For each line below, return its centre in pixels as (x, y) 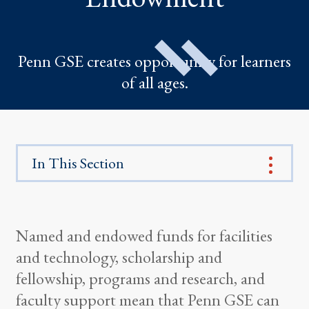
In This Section (78, 163)
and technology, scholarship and (119, 257)
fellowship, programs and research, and (140, 279)
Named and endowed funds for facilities (144, 236)
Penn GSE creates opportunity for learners (154, 61)
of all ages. (154, 83)
